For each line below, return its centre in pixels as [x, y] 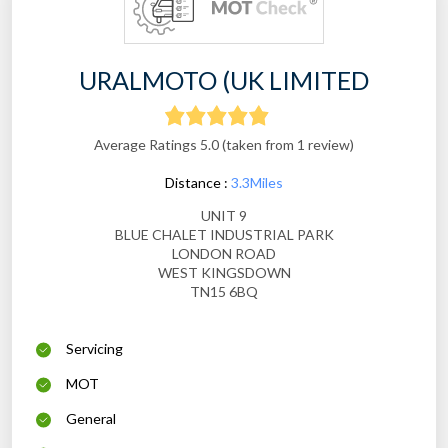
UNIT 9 [224, 216]
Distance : [198, 183]
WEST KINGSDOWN [224, 273]
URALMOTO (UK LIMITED [224, 80]
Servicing [94, 349]
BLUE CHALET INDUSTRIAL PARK [224, 235]
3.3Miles [257, 183]
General [91, 419]
